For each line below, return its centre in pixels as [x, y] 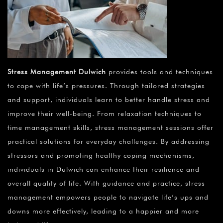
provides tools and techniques [160, 72]
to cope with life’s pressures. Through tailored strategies [106, 86]
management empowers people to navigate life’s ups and [108, 197]
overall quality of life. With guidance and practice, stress [106, 183]
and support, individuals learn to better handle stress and [109, 100]
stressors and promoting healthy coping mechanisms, [101, 156]
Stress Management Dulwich [57, 72]
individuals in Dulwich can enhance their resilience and [104, 169]
